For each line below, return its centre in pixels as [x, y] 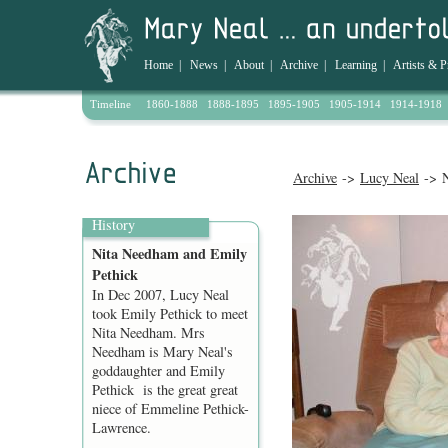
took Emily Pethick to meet [170, 313]
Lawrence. [121, 427]
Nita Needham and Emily [169, 253]
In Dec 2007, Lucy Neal [160, 294]
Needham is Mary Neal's [162, 351]
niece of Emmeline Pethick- [170, 408]
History [113, 224]
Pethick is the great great [165, 389]
